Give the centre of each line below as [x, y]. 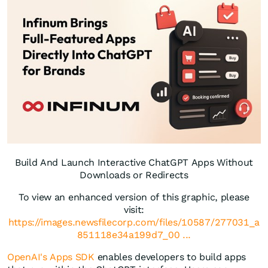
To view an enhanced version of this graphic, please [134, 197]
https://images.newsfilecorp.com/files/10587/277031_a [134, 223]
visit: [134, 210]
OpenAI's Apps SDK [51, 257]
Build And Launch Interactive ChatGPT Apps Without [134, 163]
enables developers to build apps [170, 257]
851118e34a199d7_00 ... [134, 235]
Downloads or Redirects [134, 175]
